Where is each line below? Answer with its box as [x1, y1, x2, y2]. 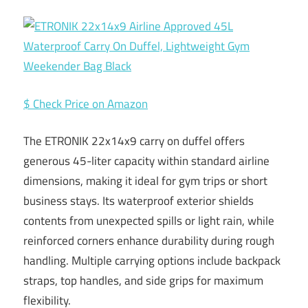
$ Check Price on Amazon [23, 94, 148, 113]
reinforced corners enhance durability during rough [23, 232, 274, 250]
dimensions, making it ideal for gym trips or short [23, 172, 267, 190]
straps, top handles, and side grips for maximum [23, 272, 263, 290]
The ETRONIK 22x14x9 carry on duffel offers [23, 132, 245, 151]
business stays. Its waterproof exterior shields [23, 192, 254, 210]
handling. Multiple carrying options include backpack [23, 252, 280, 270]
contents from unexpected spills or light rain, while [23, 212, 274, 230]
